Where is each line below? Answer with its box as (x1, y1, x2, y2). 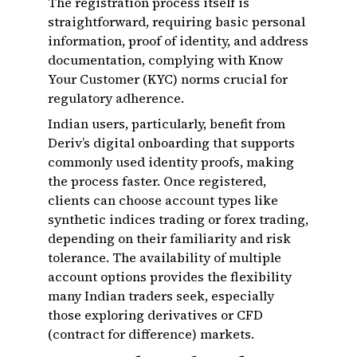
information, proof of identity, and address (48, 32, 308, 49)
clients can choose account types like (48, 191, 278, 209)
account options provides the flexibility (48, 268, 292, 285)
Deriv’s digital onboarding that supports (48, 134, 295, 151)
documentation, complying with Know (48, 51, 283, 69)
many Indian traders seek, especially (48, 287, 274, 304)
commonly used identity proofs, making (48, 153, 294, 171)
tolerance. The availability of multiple (48, 249, 281, 266)
